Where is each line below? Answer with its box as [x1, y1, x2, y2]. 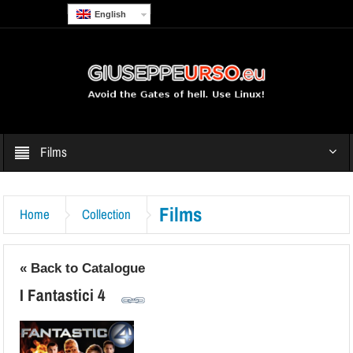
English [94, 9, 126, 19]
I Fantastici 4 [20, 285, 106, 305]
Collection [82, 206, 132, 223]
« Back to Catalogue [20, 261, 146, 277]
